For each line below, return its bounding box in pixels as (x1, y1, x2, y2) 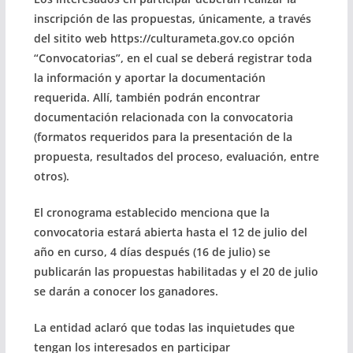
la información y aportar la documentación (33, 69, 266, 85)
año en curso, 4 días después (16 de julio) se (33, 243, 270, 259)
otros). (33, 168, 69, 184)
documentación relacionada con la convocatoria (33, 109, 293, 124)
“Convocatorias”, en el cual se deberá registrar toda (33, 50, 312, 65)
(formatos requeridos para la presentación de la (33, 128, 292, 144)
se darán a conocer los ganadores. (33, 283, 218, 299)
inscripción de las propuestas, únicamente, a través (33, 10, 311, 26)
